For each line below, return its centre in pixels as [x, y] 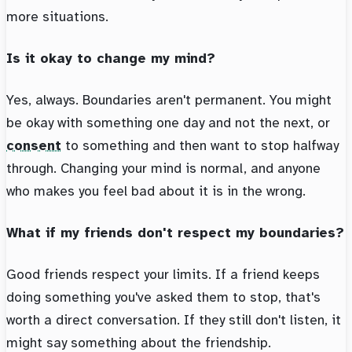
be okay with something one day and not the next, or [168, 123]
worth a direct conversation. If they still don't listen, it [174, 320]
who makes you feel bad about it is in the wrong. [156, 191]
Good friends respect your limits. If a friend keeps [163, 275]
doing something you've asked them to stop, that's [163, 297]
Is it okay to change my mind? [111, 59]
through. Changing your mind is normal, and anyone [163, 169]
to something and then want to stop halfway [200, 146]
